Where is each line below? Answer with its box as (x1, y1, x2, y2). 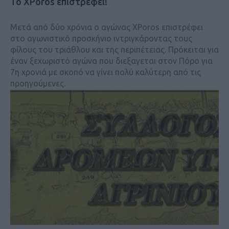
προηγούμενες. (10, 78, 65, 88)
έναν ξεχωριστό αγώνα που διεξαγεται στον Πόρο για (10, 56, 213, 65)
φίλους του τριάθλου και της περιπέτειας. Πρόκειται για (10, 44, 219, 54)
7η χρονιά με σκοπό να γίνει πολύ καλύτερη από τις (10, 67, 201, 77)
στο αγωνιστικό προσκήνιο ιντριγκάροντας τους (10, 33, 192, 43)
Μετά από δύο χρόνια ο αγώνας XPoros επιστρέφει (10, 22, 203, 32)
